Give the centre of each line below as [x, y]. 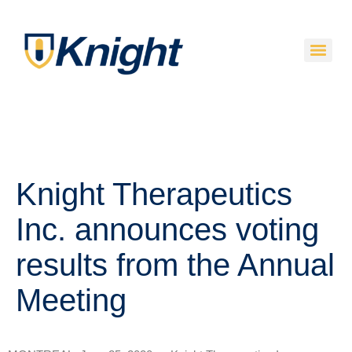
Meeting [71, 301]
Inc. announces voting [167, 230]
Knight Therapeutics [154, 194]
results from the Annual [175, 265]
